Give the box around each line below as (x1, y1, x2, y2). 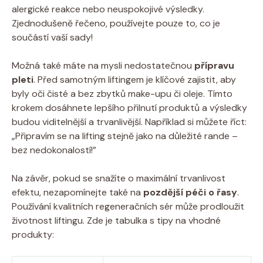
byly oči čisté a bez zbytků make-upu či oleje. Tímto (12, 87, 232, 100)
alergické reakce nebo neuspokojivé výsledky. (12, 2, 204, 15)
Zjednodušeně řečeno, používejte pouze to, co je (12, 16, 220, 29)
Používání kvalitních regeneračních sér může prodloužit (12, 200, 244, 213)
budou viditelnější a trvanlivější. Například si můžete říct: (12, 115, 247, 128)
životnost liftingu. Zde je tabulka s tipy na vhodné (12, 214, 221, 227)
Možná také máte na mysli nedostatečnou (12, 59, 194, 72)
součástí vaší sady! (12, 31, 93, 43)
